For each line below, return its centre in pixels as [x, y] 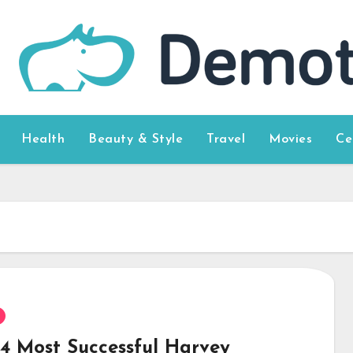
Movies [291, 139]
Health [43, 139]
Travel [226, 139]
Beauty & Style [136, 139]
